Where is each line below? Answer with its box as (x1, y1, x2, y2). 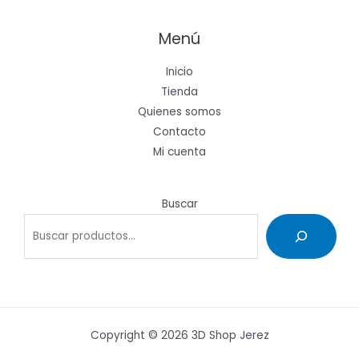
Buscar (161, 196, 198, 212)
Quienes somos (138, 103, 221, 119)
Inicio (166, 63, 193, 79)
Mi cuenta (153, 143, 206, 159)
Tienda (161, 83, 198, 99)
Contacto (153, 123, 206, 139)
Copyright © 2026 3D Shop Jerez (90, 328, 269, 344)
